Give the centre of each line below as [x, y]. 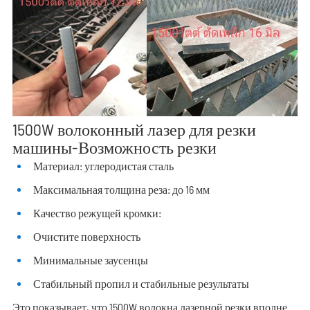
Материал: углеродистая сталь [103, 166]
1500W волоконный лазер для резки [134, 129]
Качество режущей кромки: [97, 213]
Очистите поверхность [86, 237]
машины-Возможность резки [114, 147]
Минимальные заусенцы [90, 260]
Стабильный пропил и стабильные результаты [141, 284]
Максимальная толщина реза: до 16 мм [121, 190]
